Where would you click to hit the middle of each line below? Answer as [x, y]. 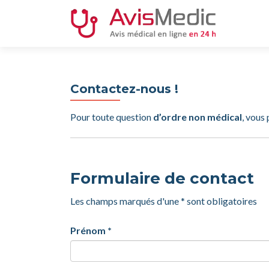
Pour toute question [112, 117]
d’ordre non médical [198, 117]
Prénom [88, 230]
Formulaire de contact [162, 178]
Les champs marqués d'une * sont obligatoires [164, 201]
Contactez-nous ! [124, 89]
